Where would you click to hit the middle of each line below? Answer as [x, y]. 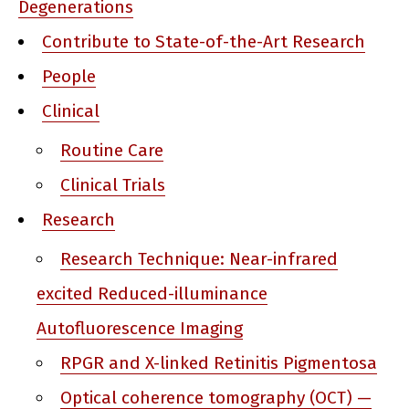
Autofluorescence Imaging [140, 329]
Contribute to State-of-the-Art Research [204, 42]
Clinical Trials [113, 185]
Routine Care [112, 151]
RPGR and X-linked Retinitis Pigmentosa [219, 363]
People [69, 77]
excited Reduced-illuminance [152, 294]
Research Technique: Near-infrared [199, 259]
